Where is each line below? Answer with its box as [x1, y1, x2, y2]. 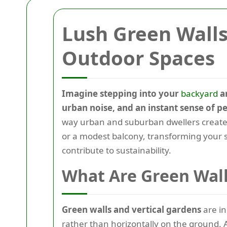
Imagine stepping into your [62, 88, 181, 99]
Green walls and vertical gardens [62, 204, 201, 215]
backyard [181, 88, 218, 99]
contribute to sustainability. [62, 144, 171, 156]
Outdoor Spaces [62, 45, 215, 71]
